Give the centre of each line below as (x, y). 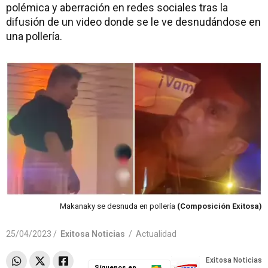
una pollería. (34, 36)
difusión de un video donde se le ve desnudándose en (133, 22)
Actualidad (156, 234)
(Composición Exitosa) (220, 206)
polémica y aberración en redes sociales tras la (117, 7)
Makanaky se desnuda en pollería (118, 206)
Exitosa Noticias (93, 234)
